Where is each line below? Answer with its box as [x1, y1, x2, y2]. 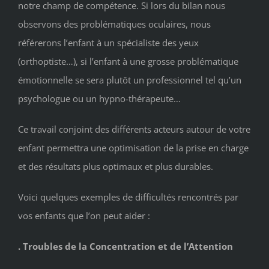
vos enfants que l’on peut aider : [18, 209, 150, 222]
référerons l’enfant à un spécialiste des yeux [18, 36, 199, 49]
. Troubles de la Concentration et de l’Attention [18, 240, 233, 252]
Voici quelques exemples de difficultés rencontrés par [18, 190, 238, 203]
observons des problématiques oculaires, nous [18, 17, 211, 30]
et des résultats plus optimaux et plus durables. [18, 160, 213, 172]
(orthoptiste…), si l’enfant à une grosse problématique [18, 55, 238, 67]
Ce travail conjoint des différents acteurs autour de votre [18, 122, 250, 135]
